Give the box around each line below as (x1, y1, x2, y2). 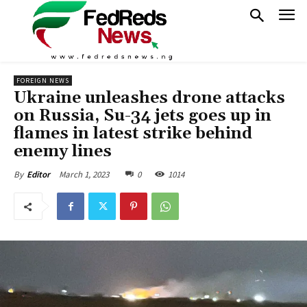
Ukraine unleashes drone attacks (14, 88, 285, 108)
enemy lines (14, 141, 112, 162)
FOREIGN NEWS (16, 76, 69, 85)
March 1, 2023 (59, 168, 109, 180)
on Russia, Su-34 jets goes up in (14, 106, 271, 126)
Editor (27, 169, 50, 180)
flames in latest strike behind (14, 123, 252, 144)
